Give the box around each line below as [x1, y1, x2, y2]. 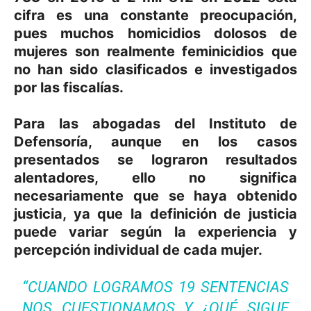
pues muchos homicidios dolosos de [14, 24, 297, 42]
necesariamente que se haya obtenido [14, 187, 297, 204]
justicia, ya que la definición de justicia [14, 205, 297, 222]
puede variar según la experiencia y [14, 223, 297, 240]
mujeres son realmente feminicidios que [14, 42, 297, 60]
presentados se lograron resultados [14, 151, 297, 168]
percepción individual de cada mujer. [14, 241, 262, 258]
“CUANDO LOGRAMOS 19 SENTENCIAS [22, 278, 289, 296]
